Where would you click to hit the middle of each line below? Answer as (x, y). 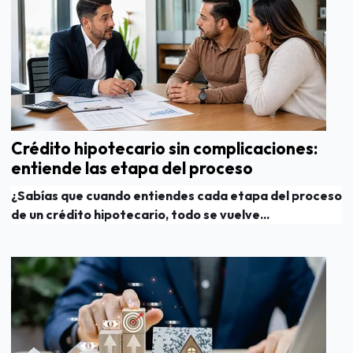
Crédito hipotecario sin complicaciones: (164, 148)
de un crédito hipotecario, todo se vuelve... (140, 214)
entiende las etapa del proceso (132, 167)
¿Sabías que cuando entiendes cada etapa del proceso (176, 195)
